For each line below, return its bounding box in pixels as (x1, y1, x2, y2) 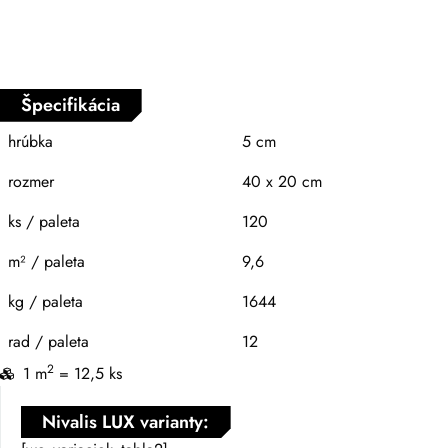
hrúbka (8, 129, 53, 153)
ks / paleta (8, 209, 80, 233)
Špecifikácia (21, 91, 121, 118)
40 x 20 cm (242, 169, 322, 193)
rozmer (8, 169, 54, 193)
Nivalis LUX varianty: (42, 408, 210, 435)
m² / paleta (8, 249, 85, 273)
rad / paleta (8, 329, 89, 353)
